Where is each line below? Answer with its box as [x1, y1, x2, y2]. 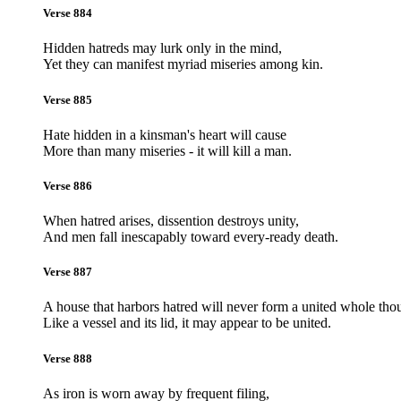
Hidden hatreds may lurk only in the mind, [43, 40, 282, 56]
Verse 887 [43, 265, 92, 279]
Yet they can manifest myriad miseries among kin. [43, 56, 323, 73]
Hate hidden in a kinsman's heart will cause [43, 126, 286, 142]
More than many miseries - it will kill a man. [43, 142, 292, 158]
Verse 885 [43, 92, 92, 107]
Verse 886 [43, 178, 92, 192]
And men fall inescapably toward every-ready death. [43, 229, 338, 245]
